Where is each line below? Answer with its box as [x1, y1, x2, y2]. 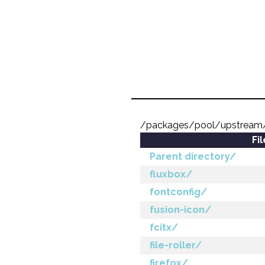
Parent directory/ [150, 151, 236, 162]
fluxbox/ [150, 169, 192, 180]
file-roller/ [150, 240, 202, 251]
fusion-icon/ [150, 204, 211, 215]
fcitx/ [150, 222, 178, 233]
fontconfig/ [150, 186, 207, 198]
